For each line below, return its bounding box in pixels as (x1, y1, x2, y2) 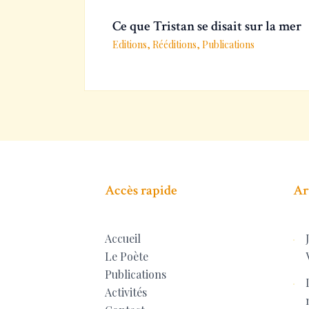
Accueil (105, 230, 141, 246)
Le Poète (105, 248, 148, 263)
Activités (105, 284, 147, 299)
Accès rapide (105, 181, 177, 200)
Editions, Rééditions (112, 38, 197, 52)
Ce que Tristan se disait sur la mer (112, 17, 301, 36)
